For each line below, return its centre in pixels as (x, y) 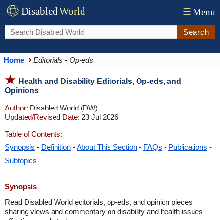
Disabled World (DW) (63, 108)
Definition (56, 147)
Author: (16, 108)
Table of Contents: (34, 134)
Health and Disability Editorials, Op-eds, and (100, 81)
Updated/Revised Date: (42, 117)
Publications (188, 147)
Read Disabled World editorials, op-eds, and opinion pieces (99, 202)
